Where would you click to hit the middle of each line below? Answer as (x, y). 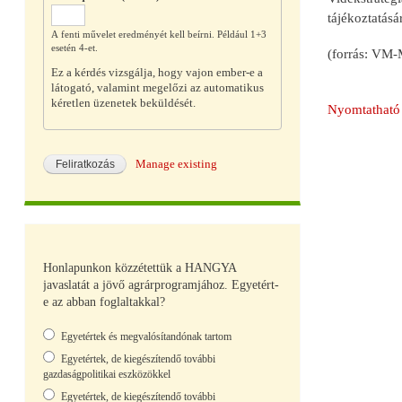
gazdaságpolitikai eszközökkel (107, 374)
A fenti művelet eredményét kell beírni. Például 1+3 (158, 34)
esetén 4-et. (74, 47)
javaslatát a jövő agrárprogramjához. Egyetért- (161, 284)
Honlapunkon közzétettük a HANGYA (140, 267)
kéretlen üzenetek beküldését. (123, 104)
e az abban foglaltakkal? (104, 301)
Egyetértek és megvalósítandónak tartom (146, 336)
